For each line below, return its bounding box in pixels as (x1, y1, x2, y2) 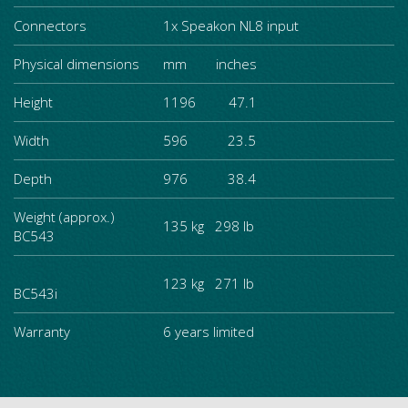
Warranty (14, 322, 70, 341)
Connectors (14, 16, 87, 35)
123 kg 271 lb (163, 274, 254, 292)
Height (14, 93, 53, 111)
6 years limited (163, 322, 254, 341)
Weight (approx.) (14, 208, 115, 226)
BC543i (14, 284, 57, 302)
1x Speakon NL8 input (163, 16, 299, 35)
